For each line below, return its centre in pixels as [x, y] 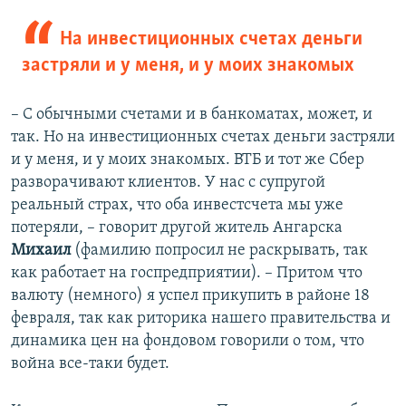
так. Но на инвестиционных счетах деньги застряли [203, 137]
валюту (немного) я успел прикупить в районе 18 [190, 295]
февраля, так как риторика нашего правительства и [201, 318]
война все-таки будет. [90, 363]
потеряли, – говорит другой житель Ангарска [177, 227]
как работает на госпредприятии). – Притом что [187, 273]
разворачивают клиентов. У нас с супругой [168, 182]
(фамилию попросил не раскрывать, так [219, 250]
